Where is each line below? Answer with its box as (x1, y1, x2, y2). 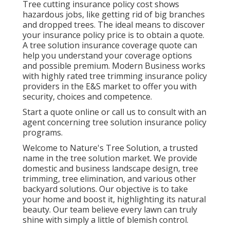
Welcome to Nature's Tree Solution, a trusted (23, 142, 198, 154)
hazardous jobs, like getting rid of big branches (23, 8, 205, 20)
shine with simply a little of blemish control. (23, 214, 188, 225)
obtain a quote (146, 29, 203, 41)
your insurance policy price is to (23, 29, 146, 41)
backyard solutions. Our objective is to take (23, 183, 188, 195)
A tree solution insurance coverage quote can (23, 39, 197, 51)
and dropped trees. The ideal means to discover (23, 18, 205, 30)
